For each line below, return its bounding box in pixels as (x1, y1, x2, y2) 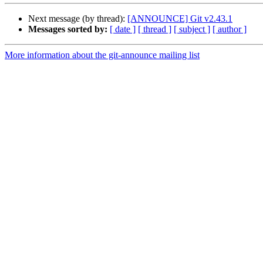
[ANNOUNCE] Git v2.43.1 (127, 14, 232, 24)
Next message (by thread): (28, 14, 127, 24)
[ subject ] (174, 24, 210, 35)
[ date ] (110, 24, 136, 35)
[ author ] (213, 24, 247, 35)
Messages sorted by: (28, 24, 107, 35)
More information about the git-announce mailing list (5, 50, 200, 60)
